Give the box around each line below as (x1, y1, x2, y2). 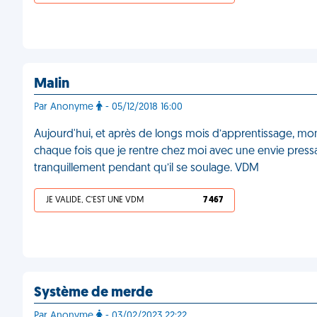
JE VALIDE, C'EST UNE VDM (46, 196, 144, 204)
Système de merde (34, 286, 153, 300)
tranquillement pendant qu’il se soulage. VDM (34, 163, 259, 174)
